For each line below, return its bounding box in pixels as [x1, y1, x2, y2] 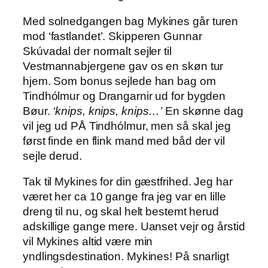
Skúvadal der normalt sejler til [23, 44, 172, 57]
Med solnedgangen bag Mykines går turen [23, 14, 239, 28]
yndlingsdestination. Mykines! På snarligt [23, 250, 229, 263]
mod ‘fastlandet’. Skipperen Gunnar [23, 29, 202, 42]
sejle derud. [23, 149, 82, 162]
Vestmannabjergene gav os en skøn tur [23, 59, 224, 72]
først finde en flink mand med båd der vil [23, 134, 225, 147]
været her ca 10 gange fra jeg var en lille [23, 190, 226, 203]
